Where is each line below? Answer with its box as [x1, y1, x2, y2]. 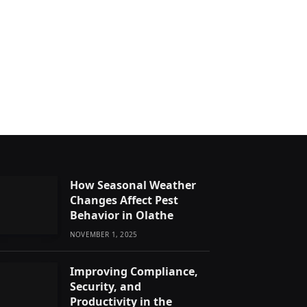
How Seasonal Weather [70, 177, 196, 193]
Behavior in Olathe [70, 207, 173, 223]
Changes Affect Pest [70, 192, 178, 208]
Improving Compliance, [70, 263, 198, 279]
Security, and [70, 278, 141, 294]
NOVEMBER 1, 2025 [70, 229, 138, 239]
